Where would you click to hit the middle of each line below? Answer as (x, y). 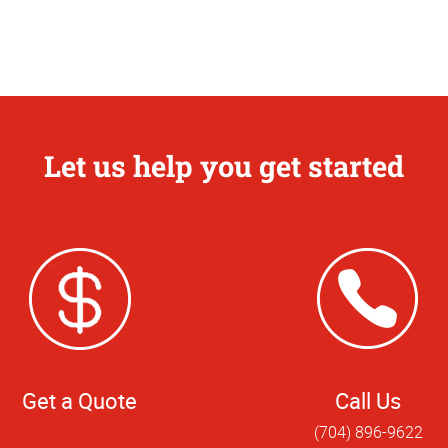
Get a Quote (80, 400)
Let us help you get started (224, 165)
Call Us (368, 400)
